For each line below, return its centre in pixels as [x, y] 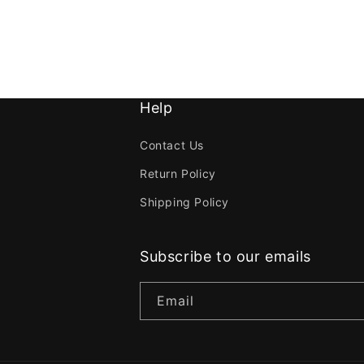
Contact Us [172, 145]
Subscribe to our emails [225, 256]
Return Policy [178, 173]
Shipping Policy [184, 201]
